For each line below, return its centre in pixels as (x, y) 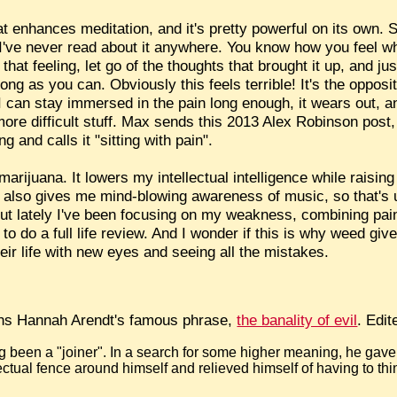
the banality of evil (297, 319)
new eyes (108, 252)
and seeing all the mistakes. (234, 252)
